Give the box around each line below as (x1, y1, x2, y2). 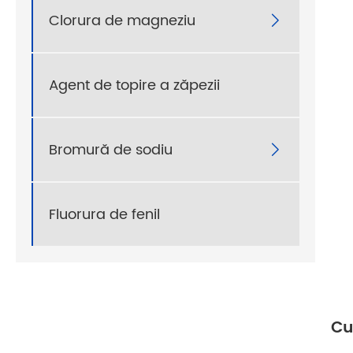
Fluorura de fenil (49, 203, 160, 226)
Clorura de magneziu (49, 9, 195, 32)
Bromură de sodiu (49, 138, 173, 162)
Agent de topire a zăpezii (49, 73, 220, 97)
